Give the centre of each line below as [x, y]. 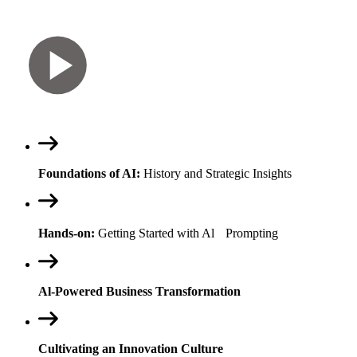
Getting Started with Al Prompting [186, 233]
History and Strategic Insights [216, 174]
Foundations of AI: [89, 174]
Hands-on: [67, 233]
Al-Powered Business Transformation [139, 292]
